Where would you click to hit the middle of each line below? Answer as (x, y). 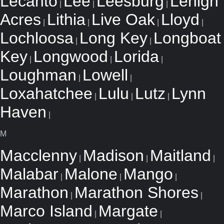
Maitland (180, 155)
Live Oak (123, 19)
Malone (91, 174)
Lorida (136, 56)
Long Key (113, 38)
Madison (113, 155)
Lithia (66, 19)
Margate (128, 211)
